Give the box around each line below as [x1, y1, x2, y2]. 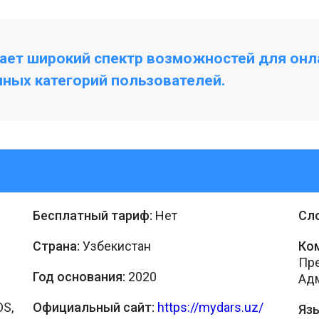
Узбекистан [80, 239, 151, 253]
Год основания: [33, 269, 125, 284]
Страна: [33, 239, 80, 253]
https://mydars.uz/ [157, 300, 263, 315]
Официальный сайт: [33, 300, 157, 315]
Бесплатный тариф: [33, 208, 152, 223]
